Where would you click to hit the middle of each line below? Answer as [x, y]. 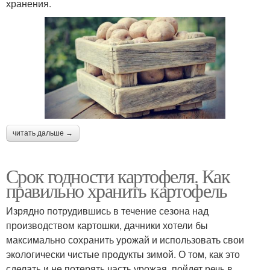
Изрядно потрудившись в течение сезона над [107, 210]
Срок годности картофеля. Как [118, 175]
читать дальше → [43, 133]
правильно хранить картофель [117, 190]
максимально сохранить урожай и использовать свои [125, 239]
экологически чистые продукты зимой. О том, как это [123, 254]
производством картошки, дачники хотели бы [107, 225]
